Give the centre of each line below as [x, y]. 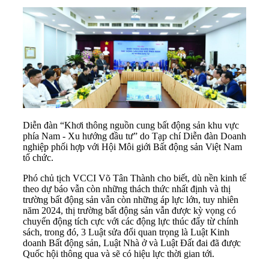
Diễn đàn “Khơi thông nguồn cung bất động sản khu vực [131, 125]
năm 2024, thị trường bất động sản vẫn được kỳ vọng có [129, 210]
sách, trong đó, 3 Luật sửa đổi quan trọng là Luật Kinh [126, 232]
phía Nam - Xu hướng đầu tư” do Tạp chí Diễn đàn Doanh [134, 136]
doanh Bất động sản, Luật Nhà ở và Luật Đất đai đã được [132, 243]
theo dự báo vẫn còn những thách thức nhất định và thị [127, 189]
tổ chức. [38, 157]
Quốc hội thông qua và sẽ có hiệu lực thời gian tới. [119, 253]
